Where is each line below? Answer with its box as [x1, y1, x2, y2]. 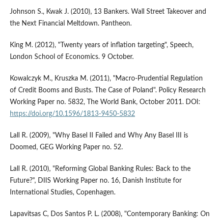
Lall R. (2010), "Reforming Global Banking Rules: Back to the [9, 165, 191, 172]
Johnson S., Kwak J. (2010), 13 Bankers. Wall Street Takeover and [9, 8, 206, 15]
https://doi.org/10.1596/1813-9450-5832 [9, 110, 135, 117]
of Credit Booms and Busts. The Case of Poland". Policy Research [9, 86, 206, 94]
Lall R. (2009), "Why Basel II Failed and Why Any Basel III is [9, 132, 188, 139]
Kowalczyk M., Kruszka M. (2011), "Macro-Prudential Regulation [9, 75, 203, 82]
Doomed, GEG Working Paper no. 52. [9, 143, 123, 151]
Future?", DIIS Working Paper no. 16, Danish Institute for [9, 177, 182, 184]
